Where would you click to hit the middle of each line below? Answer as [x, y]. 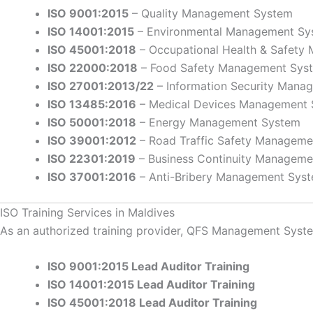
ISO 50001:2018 [92, 122]
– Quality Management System [211, 13]
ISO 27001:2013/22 [101, 86]
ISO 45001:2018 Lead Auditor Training [152, 303]
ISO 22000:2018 [93, 67]
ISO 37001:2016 [92, 176]
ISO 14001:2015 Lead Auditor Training [151, 285]
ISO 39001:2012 [92, 140]
